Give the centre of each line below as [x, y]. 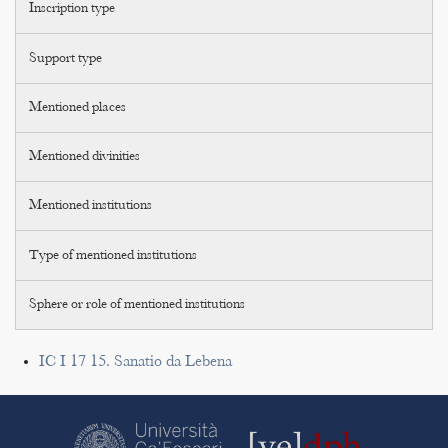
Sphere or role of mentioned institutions [137, 304]
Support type [66, 58]
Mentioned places [78, 107]
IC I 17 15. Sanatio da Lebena [135, 362]
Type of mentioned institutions [113, 255]
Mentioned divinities [85, 157]
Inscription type [72, 9]
